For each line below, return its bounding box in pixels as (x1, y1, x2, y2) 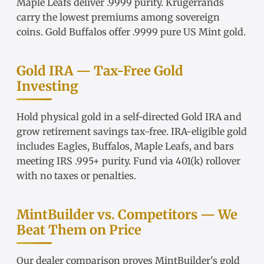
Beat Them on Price (16, 222, 141, 239)
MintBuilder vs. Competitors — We (16, 206, 237, 223)
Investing (16, 78, 78, 95)
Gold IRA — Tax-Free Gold (16, 62, 183, 80)
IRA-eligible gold (171, 126, 247, 138)
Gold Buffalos (45, 26, 107, 38)
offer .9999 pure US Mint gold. (107, 26, 246, 38)
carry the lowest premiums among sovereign (16, 11, 220, 24)
